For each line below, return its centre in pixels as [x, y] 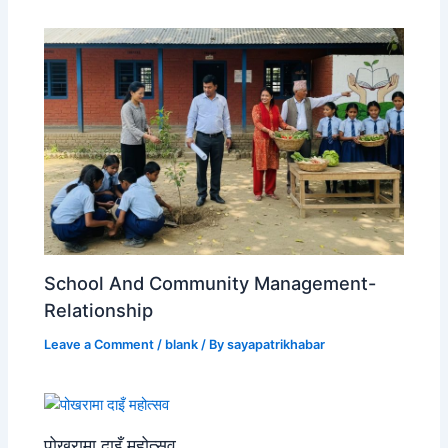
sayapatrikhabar [276, 344]
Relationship [99, 309]
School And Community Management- [210, 282]
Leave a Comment [99, 344]
